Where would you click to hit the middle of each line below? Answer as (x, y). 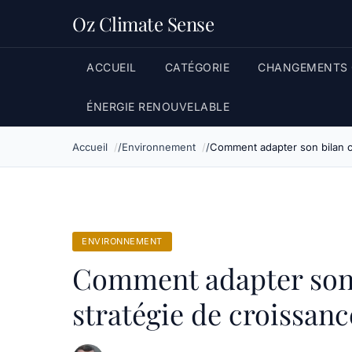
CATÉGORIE (197, 67)
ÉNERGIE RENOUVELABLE (158, 106)
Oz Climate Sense (143, 24)
